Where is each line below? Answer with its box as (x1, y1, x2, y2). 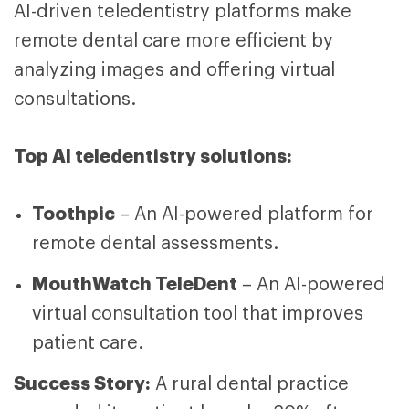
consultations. (14, 89, 136, 109)
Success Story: (14, 373, 151, 393)
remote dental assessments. (32, 234, 278, 253)
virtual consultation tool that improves (32, 304, 363, 323)
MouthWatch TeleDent (32, 274, 237, 293)
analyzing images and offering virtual (14, 60, 335, 79)
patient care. (32, 333, 143, 352)
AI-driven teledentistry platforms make (14, 2, 351, 21)
